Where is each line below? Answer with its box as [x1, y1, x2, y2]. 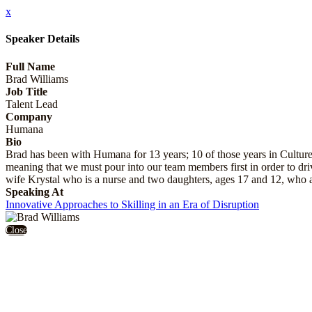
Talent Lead [6, 97, 58, 110]
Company [6, 110, 52, 123]
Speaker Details [6, 33, 79, 45]
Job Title [6, 85, 47, 97]
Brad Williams [6, 72, 68, 85]
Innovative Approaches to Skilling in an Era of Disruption [6, 198, 259, 210]
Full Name [6, 60, 55, 72]
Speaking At [6, 185, 63, 198]
